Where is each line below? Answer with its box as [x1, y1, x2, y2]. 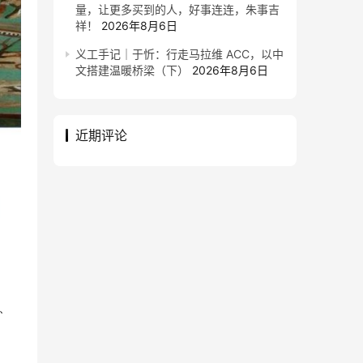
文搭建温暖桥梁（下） [75, 63, 189, 77]
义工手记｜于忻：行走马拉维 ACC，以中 [75, 47, 284, 61]
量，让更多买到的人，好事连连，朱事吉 [75, 2, 280, 16]
